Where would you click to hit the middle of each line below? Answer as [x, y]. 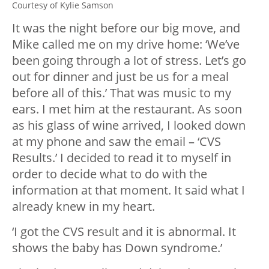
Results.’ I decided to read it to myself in [122, 157]
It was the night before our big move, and [126, 28]
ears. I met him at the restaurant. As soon [127, 109]
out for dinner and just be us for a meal [120, 76]
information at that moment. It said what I [128, 190]
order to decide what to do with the [110, 174]
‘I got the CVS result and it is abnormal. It [124, 231]
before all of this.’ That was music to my [122, 92]
